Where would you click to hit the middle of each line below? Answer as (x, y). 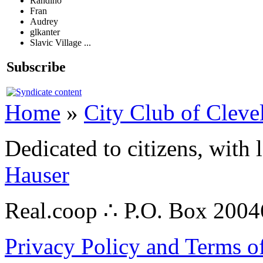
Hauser (37, 175)
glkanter (45, 32)
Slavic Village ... (60, 42)
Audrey (44, 21)
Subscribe (36, 67)
